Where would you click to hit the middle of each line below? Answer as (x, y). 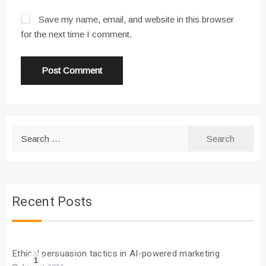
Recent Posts (52, 202)
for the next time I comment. (76, 34)
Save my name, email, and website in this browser (136, 20)
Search (25, 132)
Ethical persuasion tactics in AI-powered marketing (116, 254)
